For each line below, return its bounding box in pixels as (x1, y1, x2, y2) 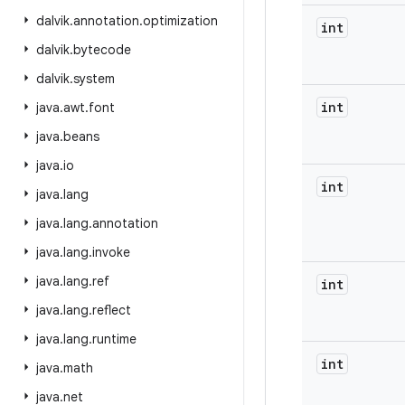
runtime (92, 331, 137, 347)
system (73, 71, 115, 87)
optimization (143, 13, 218, 29)
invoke (92, 244, 130, 260)
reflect (92, 302, 131, 318)
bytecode (73, 42, 131, 58)
